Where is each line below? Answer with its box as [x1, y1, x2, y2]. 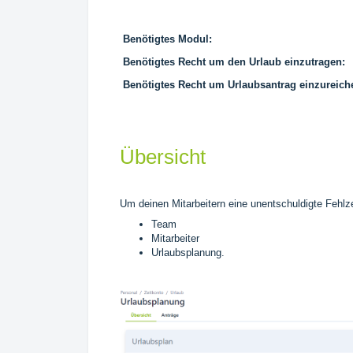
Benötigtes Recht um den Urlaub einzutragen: [123, 55, 345, 68]
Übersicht [120, 144, 206, 169]
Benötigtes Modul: [123, 32, 212, 45]
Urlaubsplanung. [151, 246, 225, 258]
